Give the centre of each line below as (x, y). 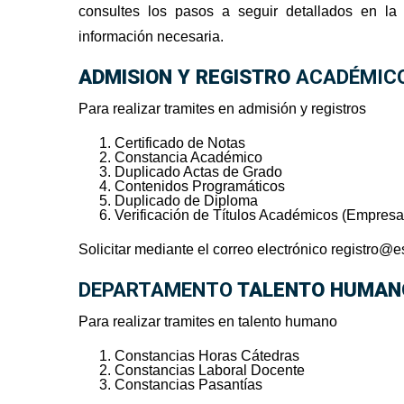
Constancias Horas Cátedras (207, 356)
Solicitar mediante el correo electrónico (205, 250)
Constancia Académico (188, 158)
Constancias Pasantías (188, 385)
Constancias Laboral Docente (210, 371)
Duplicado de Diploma (186, 201)
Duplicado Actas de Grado (198, 172)
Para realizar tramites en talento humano (208, 322)
